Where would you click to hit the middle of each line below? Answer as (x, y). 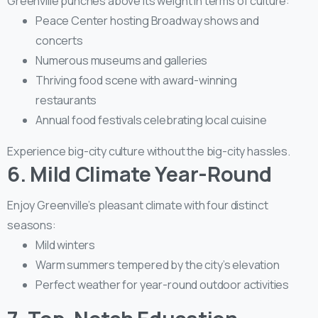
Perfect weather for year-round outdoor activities (163, 284)
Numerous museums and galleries (122, 60)
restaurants (66, 100)
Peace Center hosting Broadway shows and (147, 20)
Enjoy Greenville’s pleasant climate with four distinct (138, 205)
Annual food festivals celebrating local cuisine (151, 120)
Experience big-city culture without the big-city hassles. (149, 151)
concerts (59, 40)
